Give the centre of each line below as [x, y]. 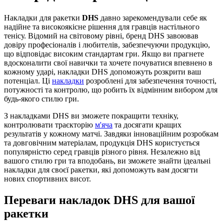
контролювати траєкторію [49, 124]
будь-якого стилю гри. [41, 98]
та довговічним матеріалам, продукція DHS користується [102, 142]
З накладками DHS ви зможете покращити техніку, [91, 115]
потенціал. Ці [28, 80]
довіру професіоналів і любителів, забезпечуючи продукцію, [107, 44]
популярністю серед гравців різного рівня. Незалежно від [102, 151]
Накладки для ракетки [43, 17]
